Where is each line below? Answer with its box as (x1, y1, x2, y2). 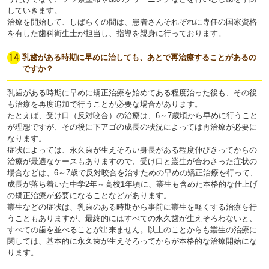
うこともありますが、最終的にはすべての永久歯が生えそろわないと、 (7, 214, 257, 223)
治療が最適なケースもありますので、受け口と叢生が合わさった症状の (7, 157, 257, 166)
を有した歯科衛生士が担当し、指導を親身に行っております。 (7, 29, 226, 38)
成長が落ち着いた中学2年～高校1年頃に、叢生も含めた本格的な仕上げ (7, 180, 258, 189)
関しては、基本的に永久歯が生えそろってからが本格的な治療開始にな (7, 237, 257, 246)
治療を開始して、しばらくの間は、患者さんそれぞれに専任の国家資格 (7, 17, 257, 27)
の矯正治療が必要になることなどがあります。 (7, 191, 171, 201)
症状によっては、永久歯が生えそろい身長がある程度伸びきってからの (7, 145, 257, 155)
